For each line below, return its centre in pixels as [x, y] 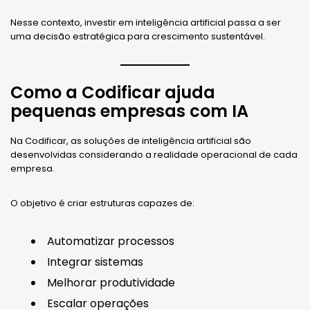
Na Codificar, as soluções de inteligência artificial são [131, 141]
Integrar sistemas [95, 262]
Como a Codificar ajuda [113, 93]
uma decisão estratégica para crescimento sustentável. [138, 37]
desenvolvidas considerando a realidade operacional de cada [154, 155]
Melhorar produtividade [111, 283]
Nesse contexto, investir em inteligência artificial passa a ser [146, 23]
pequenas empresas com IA [129, 111]
